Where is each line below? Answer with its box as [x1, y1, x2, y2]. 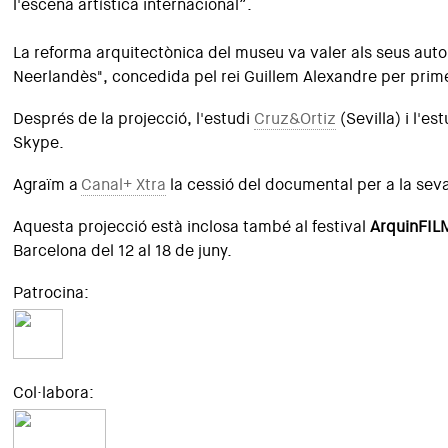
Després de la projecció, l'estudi [13, 108, 255, 129]
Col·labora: [13, 382, 95, 403]
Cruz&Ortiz [254, 108, 337, 129]
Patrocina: [13, 282, 90, 303]
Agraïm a [13, 174, 82, 195]
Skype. [13, 132, 65, 153]
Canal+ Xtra [81, 174, 167, 195]
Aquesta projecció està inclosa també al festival [13, 216, 371, 237]
